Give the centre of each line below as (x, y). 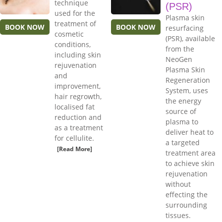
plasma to (182, 122)
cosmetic (69, 34)
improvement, (78, 86)
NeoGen (179, 59)
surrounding (186, 205)
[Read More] (75, 149)
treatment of (75, 24)
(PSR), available (190, 39)
